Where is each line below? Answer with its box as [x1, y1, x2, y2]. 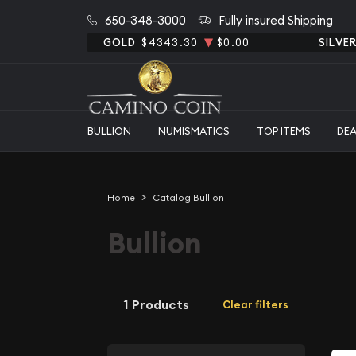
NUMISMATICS [157, 124, 230, 137]
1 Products [124, 296, 189, 313]
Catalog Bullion [152, 192, 224, 203]
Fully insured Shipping [218, 12, 333, 28]
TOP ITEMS [256, 124, 311, 137]
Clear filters [222, 298, 288, 311]
